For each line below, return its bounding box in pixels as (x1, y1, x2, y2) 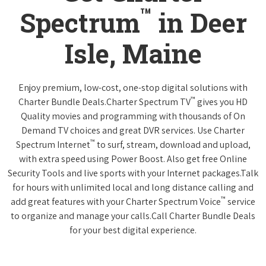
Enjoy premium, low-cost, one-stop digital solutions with (18, 81, 248, 94)
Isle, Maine (64, 36, 202, 71)
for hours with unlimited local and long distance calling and (12, 180, 254, 194)
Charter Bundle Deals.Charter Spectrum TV (18, 95, 191, 108)
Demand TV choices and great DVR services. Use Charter (21, 123, 245, 137)
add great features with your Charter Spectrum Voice (11, 195, 221, 208)
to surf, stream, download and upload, (94, 138, 251, 151)
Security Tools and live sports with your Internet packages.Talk (8, 166, 258, 179)
